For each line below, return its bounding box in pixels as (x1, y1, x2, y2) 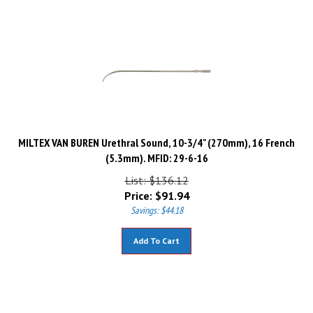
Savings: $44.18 (130, 198, 183, 210)
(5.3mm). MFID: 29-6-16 (105, 145, 208, 159)
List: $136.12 (124, 167, 189, 181)
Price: (124, 182, 152, 196)
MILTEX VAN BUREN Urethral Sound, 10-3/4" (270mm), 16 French (18, 129, 295, 143)
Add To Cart (133, 229, 180, 240)
